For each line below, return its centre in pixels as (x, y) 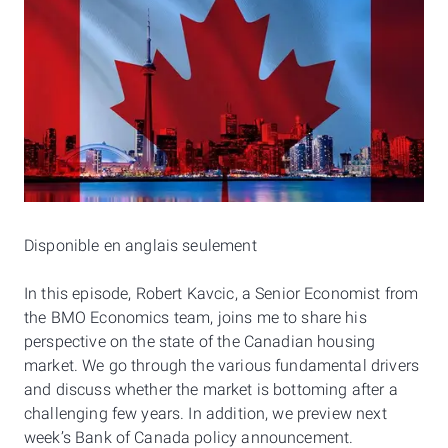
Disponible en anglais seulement (140, 246)
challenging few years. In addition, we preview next (205, 414)
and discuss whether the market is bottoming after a (211, 390)
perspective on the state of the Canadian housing (200, 342)
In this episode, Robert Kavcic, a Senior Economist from (221, 294)
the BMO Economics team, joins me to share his (195, 318)
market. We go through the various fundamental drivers (221, 366)
